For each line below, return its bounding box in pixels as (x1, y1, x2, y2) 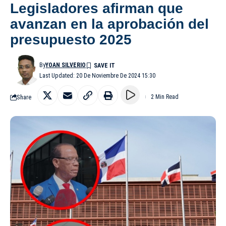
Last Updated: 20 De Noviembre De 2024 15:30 (39, 72, 156, 80)
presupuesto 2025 (10, 32, 132, 48)
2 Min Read (151, 93, 179, 101)
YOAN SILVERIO (45, 62, 86, 69)
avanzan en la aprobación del (10, 16, 209, 32)
